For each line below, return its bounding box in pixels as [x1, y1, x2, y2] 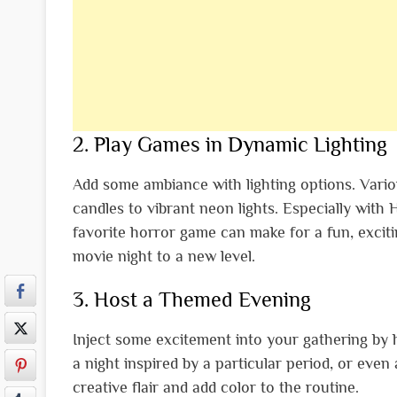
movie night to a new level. [73, 247, 255, 266]
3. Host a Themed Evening [73, 287, 311, 312]
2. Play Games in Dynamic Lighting [73, 131, 387, 156]
